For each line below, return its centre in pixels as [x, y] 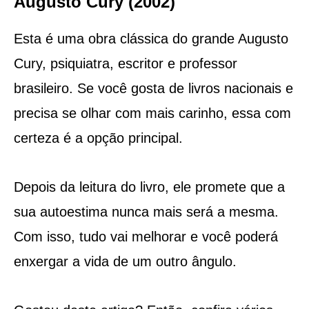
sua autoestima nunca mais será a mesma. [146, 211]
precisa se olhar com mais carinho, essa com [152, 113]
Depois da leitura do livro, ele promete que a [149, 187]
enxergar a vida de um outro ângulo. [125, 261]
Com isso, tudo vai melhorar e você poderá [146, 236]
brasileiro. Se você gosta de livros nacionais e [153, 88]
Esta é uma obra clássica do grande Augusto [151, 38]
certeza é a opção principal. [98, 138]
